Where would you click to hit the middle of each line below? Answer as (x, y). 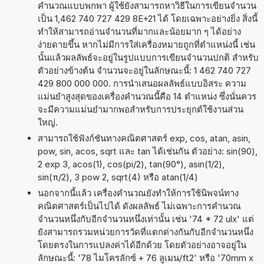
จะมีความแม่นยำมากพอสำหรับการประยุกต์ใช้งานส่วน (140, 109)
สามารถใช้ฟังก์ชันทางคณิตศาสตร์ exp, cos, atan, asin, (144, 138)
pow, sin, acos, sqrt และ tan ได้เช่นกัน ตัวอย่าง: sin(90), (147, 151)
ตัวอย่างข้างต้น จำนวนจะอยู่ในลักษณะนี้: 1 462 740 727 (144, 70)
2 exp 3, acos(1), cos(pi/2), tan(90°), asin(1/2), (131, 164)
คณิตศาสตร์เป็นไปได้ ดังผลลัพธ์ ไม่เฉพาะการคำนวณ (139, 206)
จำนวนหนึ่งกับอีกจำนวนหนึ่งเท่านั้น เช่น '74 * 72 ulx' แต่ (146, 219)
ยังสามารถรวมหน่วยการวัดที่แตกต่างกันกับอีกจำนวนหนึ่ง (145, 232)
